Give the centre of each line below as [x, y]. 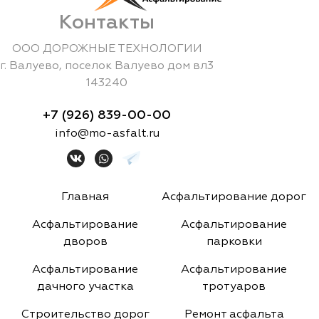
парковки [234, 242]
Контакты [107, 23]
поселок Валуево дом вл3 [139, 67]
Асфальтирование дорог [234, 198]
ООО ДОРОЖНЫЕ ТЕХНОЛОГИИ [107, 49]
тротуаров [234, 287]
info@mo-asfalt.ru [107, 134]
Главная [85, 198]
